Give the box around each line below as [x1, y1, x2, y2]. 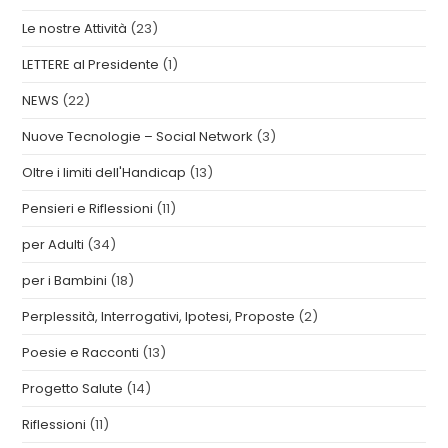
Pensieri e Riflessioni [22, 199, 154, 218]
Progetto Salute [22, 379, 124, 398]
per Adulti [22, 235, 85, 254]
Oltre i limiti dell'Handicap [22, 163, 187, 182]
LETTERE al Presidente [22, 55, 160, 74]
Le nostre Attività [22, 19, 128, 38]
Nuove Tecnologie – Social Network [22, 127, 254, 146]
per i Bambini [22, 271, 108, 290]
